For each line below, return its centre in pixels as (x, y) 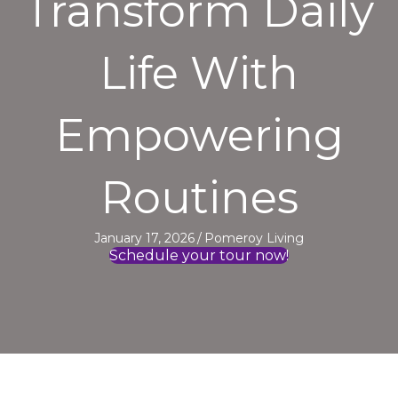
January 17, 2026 (144, 238)
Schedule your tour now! (199, 255)
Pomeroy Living (254, 238)
